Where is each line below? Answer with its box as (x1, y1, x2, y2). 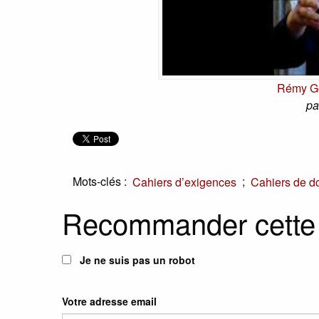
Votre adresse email (62, 293, 157, 308)
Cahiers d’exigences (132, 174, 236, 191)
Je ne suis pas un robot (77, 252, 195, 267)
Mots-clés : (73, 173, 127, 190)
